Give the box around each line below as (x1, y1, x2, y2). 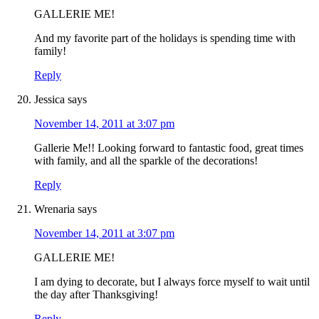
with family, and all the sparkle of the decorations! (34, 155, 258, 167)
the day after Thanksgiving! (34, 288, 158, 301)
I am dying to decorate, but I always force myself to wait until (34, 276, 310, 288)
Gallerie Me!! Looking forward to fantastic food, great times (34, 142, 303, 155)
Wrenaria (34, 203, 75, 216)
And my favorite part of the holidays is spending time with (34, 32, 296, 45)
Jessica (34, 93, 65, 106)
